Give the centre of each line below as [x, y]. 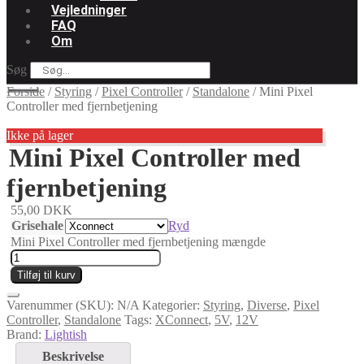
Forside [26, 91]
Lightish [66, 334]
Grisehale [37, 225]
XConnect [182, 319]
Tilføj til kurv [46, 275]
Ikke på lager [40, 135]
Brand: [26, 334]
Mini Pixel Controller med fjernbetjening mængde [138, 241]
